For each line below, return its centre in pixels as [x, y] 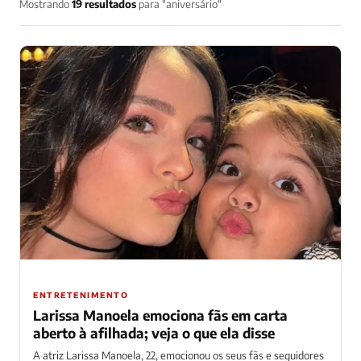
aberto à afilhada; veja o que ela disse [154, 333]
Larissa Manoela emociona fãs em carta [160, 315]
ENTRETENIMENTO [81, 295]
